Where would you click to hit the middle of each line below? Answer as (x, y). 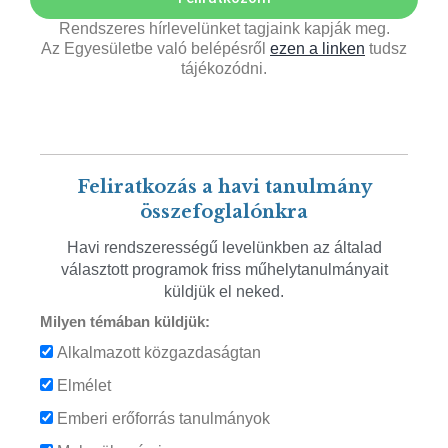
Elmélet (82, 386)
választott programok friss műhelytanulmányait (224, 270)
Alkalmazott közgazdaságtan (157, 353)
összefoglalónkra (224, 211)
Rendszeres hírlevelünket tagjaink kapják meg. (224, 28)
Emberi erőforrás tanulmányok (161, 419)
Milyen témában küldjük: (125, 322)
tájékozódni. (224, 68)
